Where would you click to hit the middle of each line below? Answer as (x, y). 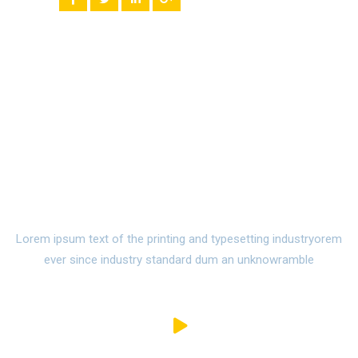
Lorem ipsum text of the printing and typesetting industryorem (179, 239)
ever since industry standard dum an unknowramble (179, 259)
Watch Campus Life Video (179, 177)
